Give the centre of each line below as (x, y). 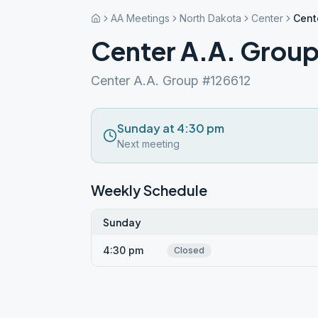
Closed (189, 250)
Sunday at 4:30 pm (171, 128)
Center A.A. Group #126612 (171, 81)
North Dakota (210, 18)
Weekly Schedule (149, 190)
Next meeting (148, 144)
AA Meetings (140, 18)
